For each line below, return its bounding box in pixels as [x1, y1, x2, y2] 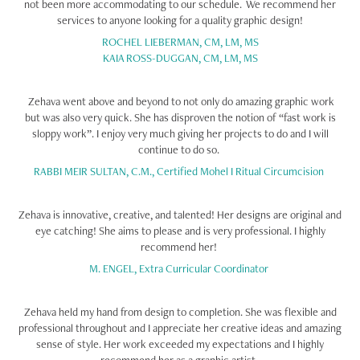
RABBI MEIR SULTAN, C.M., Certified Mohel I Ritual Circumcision [34, 164, 326, 178]
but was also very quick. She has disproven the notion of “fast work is [24, 110, 336, 125]
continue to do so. [138, 142, 222, 157]
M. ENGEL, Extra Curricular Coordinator [89, 261, 271, 276]
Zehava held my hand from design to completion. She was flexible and [23, 305, 337, 319]
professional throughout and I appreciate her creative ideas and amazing [18, 321, 342, 335]
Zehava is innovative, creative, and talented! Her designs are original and [18, 207, 342, 222]
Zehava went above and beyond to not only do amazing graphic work [26, 94, 334, 108]
